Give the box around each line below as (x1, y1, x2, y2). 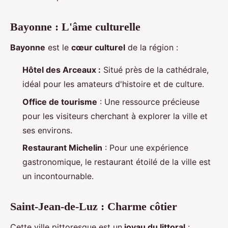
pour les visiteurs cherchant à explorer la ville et (22, 110, 208, 121)
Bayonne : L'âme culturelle (10, 20, 140, 34)
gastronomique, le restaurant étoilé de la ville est (22, 156, 211, 167)
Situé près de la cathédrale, (101, 65, 209, 75)
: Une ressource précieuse (97, 96, 199, 107)
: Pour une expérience (102, 142, 188, 153)
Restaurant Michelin (22, 142, 102, 153)
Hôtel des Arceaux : (22, 65, 101, 75)
